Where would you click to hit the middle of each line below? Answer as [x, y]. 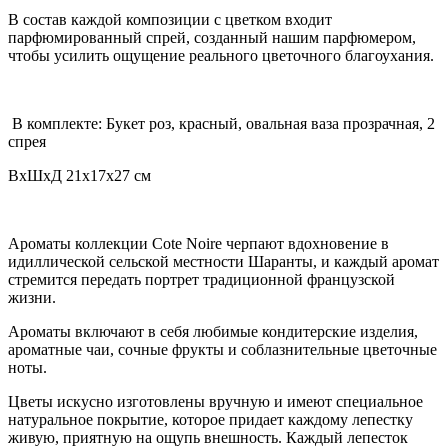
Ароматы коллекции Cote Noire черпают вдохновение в [198, 244]
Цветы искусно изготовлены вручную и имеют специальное [215, 402]
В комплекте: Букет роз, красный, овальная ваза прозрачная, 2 [221, 124]
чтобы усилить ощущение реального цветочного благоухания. [221, 56]
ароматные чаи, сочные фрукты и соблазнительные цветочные [222, 350]
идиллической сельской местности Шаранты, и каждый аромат [223, 262]
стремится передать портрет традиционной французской [201, 280]
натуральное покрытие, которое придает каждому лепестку [210, 420]
